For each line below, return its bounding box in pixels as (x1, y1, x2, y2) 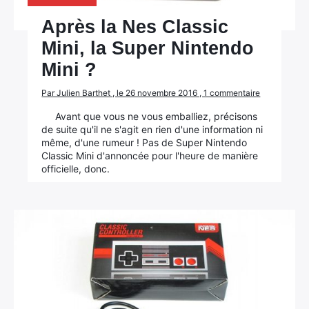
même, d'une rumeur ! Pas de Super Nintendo (41, 137, 248, 148)
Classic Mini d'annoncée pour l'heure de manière (41, 150, 259, 161)
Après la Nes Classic (41, 17, 229, 37)
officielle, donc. (41, 163, 110, 175)
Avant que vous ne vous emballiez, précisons (55, 110, 258, 122)
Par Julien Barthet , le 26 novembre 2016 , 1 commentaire (41, 88, 261, 98)
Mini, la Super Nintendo (41, 38, 255, 59)
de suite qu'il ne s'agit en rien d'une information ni (41, 123, 263, 135)
